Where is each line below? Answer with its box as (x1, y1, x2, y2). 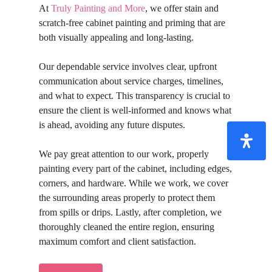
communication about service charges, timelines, (39, 75, 223, 86)
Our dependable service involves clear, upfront (39, 61, 217, 72)
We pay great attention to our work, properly (39, 148, 209, 159)
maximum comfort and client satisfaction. (39, 236, 196, 246)
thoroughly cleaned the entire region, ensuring (39, 221, 214, 232)
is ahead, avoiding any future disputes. (39, 119, 185, 130)
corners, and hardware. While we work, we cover (39, 177, 228, 188)
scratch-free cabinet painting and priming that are (39, 17, 225, 28)
